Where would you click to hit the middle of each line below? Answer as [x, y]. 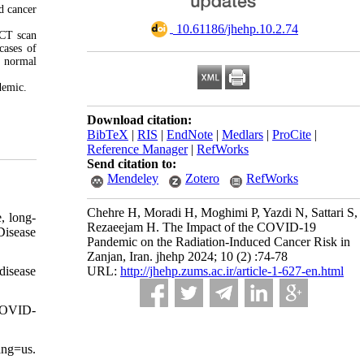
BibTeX [108, 134]
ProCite [292, 134]
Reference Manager [137, 149]
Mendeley [133, 178]
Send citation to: [132, 164]
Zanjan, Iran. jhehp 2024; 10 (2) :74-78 [187, 256]
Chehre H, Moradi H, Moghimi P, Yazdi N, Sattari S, [222, 212]
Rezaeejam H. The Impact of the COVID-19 [201, 227]
